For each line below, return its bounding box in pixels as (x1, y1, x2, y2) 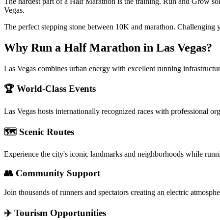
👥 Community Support (4, 168, 100, 179)
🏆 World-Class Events (4, 83, 96, 94)
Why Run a (4, 41, 64, 54)
